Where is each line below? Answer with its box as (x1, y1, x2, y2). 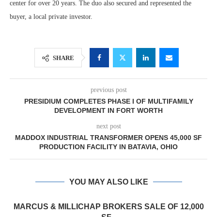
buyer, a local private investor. (10, 13, 93, 20)
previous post (90, 86, 127, 93)
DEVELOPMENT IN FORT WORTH (54, 107, 163, 114)
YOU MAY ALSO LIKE (69, 178, 148, 186)
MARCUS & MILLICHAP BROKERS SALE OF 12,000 (13, 202, 204, 211)
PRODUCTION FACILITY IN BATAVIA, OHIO (39, 143, 178, 151)
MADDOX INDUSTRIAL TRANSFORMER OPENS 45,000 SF (15, 134, 202, 141)
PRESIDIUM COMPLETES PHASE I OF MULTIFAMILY (24, 97, 193, 105)
